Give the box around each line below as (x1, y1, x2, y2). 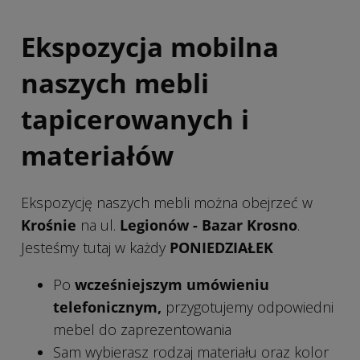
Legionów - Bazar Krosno (120, 215, 297, 235)
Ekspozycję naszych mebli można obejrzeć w (21, 193, 313, 213)
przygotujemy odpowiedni (162, 297, 333, 317)
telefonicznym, (53, 297, 162, 317)
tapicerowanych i (21, 100, 249, 137)
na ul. (76, 215, 120, 235)
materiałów (21, 137, 174, 174)
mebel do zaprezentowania (53, 320, 231, 340)
